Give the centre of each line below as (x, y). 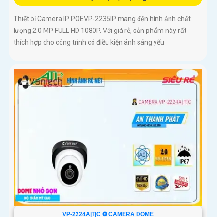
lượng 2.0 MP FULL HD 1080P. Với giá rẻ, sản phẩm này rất (100, 31)
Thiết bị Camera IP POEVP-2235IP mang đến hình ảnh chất (102, 19)
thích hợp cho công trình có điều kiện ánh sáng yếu (89, 42)
